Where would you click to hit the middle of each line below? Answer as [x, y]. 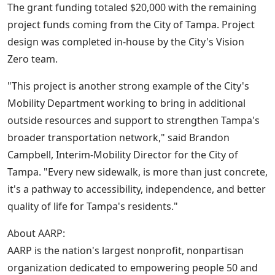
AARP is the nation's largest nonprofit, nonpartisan [126, 251]
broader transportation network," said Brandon [118, 138]
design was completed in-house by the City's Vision [126, 42]
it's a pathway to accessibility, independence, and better [137, 189]
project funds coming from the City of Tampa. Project [131, 25]
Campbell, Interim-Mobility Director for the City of [123, 155]
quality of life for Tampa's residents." [93, 207]
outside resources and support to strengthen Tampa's [134, 121]
